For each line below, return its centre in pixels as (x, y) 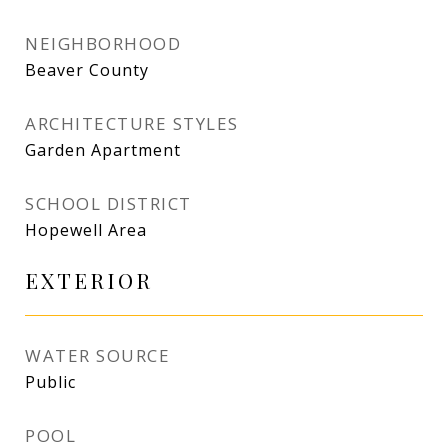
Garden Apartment (103, 150)
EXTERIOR (89, 280)
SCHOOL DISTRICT (108, 203)
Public (50, 382)
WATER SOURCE (97, 355)
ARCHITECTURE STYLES (132, 123)
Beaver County (87, 70)
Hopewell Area (86, 230)
